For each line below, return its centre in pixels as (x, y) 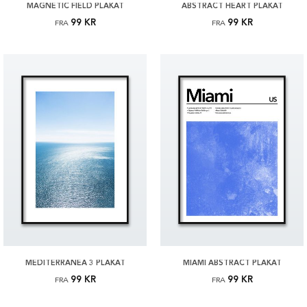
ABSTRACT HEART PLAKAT (232, 6)
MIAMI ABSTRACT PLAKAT (232, 263)
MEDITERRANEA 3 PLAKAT (75, 263)
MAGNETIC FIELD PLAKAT (75, 6)
